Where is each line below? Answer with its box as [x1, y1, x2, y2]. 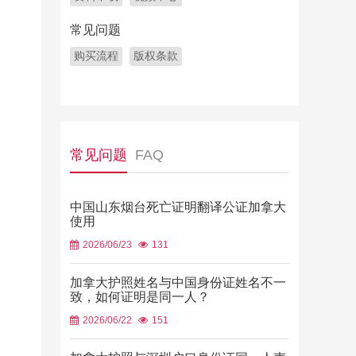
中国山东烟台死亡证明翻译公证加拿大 [70, 200, 286, 214]
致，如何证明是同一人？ [70, 290, 210, 304]
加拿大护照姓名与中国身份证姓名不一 [70, 276, 286, 289]
